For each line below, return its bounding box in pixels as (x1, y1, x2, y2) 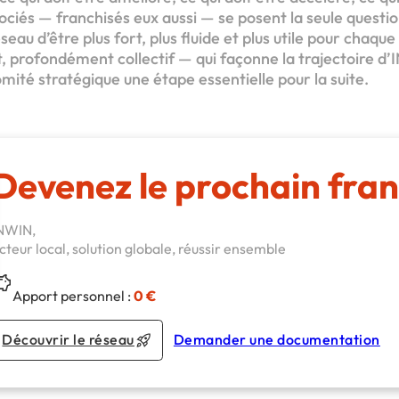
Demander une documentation (173, 330, 380, 349)
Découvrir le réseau (2, 330, 134, 349)
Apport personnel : (12, 286, 134, 305)
